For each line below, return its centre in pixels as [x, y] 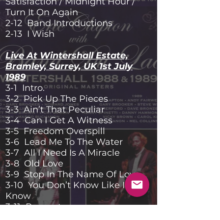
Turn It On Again [42, 12]
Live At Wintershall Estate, [67, 55]
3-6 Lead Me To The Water [64, 142]
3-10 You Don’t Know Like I [65, 185]
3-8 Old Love [34, 164]
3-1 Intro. [25, 88]
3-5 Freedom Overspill [55, 131]
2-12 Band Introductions [59, 23]
